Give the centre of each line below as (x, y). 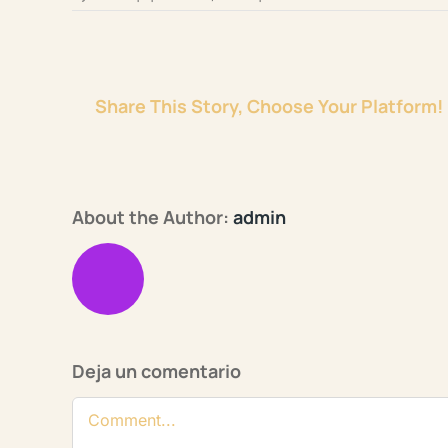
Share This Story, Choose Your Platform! (268, 106)
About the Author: (152, 217)
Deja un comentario (156, 371)
